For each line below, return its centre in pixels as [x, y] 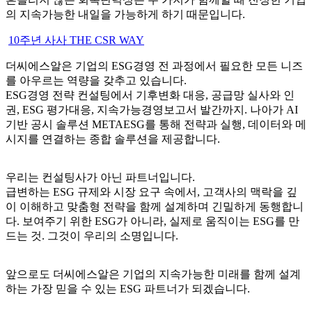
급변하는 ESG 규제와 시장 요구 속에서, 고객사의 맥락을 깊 [151, 192]
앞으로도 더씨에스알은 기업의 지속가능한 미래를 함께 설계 [153, 274]
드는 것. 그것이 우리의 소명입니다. [92, 235]
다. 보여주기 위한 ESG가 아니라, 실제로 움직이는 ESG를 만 [153, 221]
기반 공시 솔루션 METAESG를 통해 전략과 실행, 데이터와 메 [156, 124]
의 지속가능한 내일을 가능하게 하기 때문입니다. [125, 14]
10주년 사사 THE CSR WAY [76, 40]
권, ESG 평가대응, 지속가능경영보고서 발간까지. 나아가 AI [152, 109]
